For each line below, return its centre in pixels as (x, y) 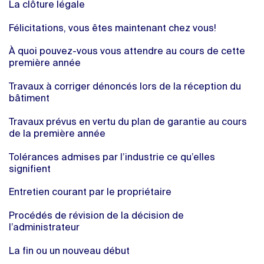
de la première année (57, 134)
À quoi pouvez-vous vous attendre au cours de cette (127, 52)
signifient (30, 169)
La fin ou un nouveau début (69, 252)
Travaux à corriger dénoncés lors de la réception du (125, 88)
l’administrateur (44, 228)
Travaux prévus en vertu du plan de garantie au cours (128, 122)
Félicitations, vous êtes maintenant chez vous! (113, 29)
